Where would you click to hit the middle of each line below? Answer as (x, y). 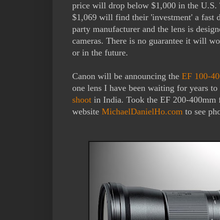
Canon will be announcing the (127, 76)
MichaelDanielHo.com (142, 111)
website (87, 111)
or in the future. (100, 52)
